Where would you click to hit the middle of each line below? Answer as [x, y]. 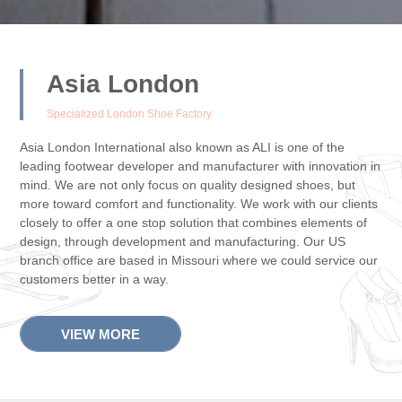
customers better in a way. [95, 279]
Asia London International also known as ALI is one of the [183, 147]
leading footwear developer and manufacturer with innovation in [201, 166]
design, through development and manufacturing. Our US [183, 241]
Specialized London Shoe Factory [130, 114]
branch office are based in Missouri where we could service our [199, 260]
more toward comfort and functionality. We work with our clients [199, 203]
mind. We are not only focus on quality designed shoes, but [188, 184]
